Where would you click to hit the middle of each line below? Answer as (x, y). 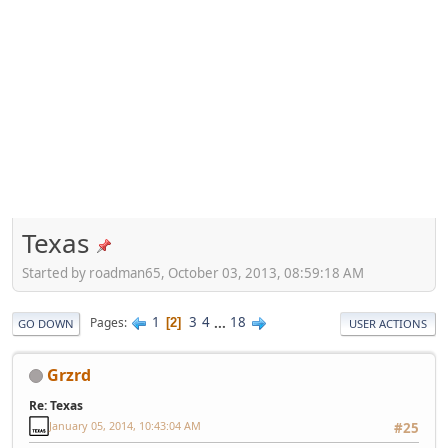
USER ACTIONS (388, 323)
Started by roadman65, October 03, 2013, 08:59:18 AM (193, 272)
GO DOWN (46, 323)
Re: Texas (56, 405)
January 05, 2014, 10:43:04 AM (125, 426)
